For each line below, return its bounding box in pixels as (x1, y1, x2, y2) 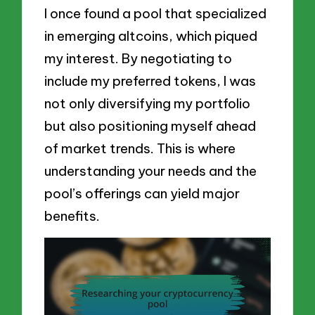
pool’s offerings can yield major (44, 184, 240, 202)
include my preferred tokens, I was (44, 72, 257, 89)
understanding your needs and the (44, 162, 257, 179)
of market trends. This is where (44, 139, 236, 157)
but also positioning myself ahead (44, 117, 257, 134)
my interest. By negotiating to (44, 49, 233, 67)
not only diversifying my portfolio (44, 94, 251, 112)
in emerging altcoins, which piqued (44, 27, 258, 44)
